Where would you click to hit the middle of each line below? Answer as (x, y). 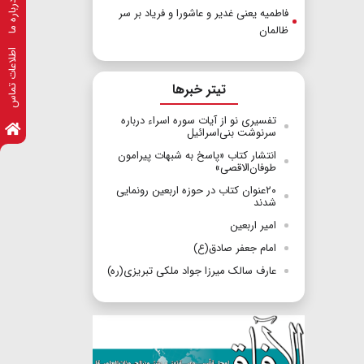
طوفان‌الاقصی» (245, 168)
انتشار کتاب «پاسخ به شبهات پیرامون (197, 156)
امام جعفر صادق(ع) (235, 249)
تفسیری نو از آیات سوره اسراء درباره (199, 121)
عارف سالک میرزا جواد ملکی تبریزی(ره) (192, 271)
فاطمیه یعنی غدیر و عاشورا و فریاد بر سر (204, 14)
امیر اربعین (253, 226)
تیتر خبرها (199, 90)
